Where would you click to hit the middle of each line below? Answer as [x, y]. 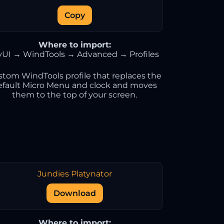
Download [74, 193]
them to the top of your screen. [75, 95]
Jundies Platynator [74, 174]
